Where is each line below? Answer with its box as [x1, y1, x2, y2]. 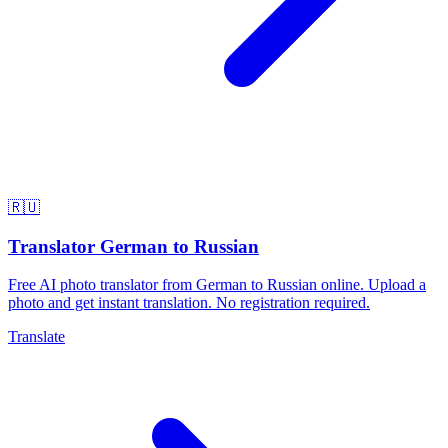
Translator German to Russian [8, 235, 259, 257]
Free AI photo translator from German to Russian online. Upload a [8, 276, 426, 294]
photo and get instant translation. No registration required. [8, 294, 370, 312]
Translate [8, 328, 65, 346]
